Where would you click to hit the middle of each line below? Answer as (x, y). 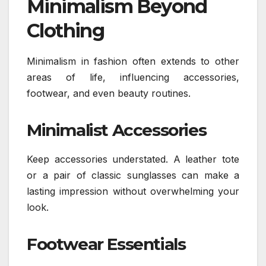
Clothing (66, 31)
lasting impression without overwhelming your (133, 191)
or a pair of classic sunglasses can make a (133, 175)
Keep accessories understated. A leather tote (133, 159)
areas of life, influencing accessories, (133, 77)
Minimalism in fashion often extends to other (133, 61)
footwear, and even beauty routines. (109, 94)
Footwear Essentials (106, 244)
